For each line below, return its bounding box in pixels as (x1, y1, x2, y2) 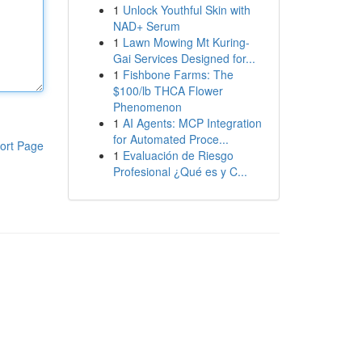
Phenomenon (112, 99, 182, 115)
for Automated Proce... (112, 131, 229, 147)
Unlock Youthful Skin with (122, 2, 250, 18)
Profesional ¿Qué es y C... (112, 163, 247, 179)
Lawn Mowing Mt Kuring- (122, 34, 250, 50)
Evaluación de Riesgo (122, 147, 234, 163)
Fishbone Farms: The (122, 66, 234, 82)
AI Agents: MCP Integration (122, 115, 262, 131)
